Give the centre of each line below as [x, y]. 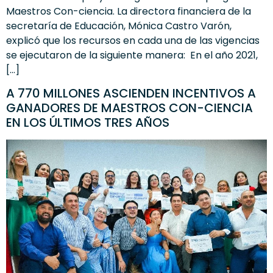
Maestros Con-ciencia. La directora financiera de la [129, 11]
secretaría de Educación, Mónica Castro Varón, [119, 26]
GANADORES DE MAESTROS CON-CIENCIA [129, 108]
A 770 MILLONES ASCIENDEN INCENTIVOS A [131, 94]
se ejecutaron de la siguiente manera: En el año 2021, [132, 55]
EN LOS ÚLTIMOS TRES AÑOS [88, 123]
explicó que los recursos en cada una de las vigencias [133, 40]
